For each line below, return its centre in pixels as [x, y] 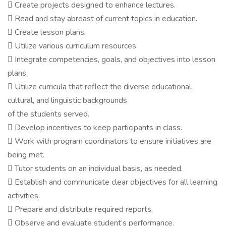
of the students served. [48, 114]
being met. [26, 155]
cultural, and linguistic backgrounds [67, 100]
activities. [24, 196]
